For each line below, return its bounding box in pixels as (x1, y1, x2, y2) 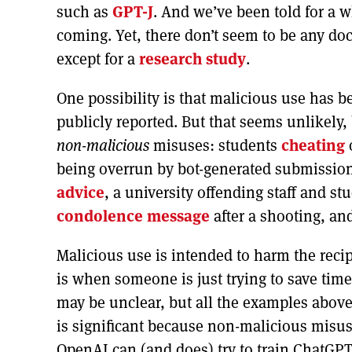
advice (57, 181, 104, 203)
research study (139, 48, 246, 69)
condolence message (57, 205, 210, 226)
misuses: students (149, 134, 281, 156)
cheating (281, 134, 345, 156)
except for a (57, 48, 139, 69)
